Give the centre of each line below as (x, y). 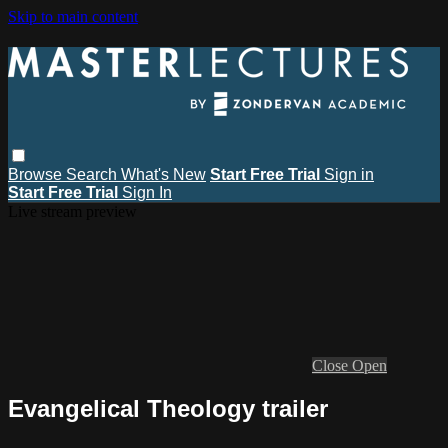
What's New (163, 174)
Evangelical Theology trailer (168, 408)
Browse (37, 174)
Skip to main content (73, 16)
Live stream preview (72, 211)
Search (93, 174)
